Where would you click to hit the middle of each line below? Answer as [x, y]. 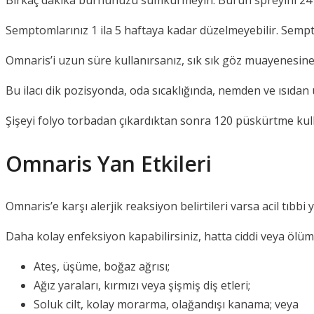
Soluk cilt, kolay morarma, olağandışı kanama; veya [166, 304]
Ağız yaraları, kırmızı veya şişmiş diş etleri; [142, 285]
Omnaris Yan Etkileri [109, 164]
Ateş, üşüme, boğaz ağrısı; [102, 266]
